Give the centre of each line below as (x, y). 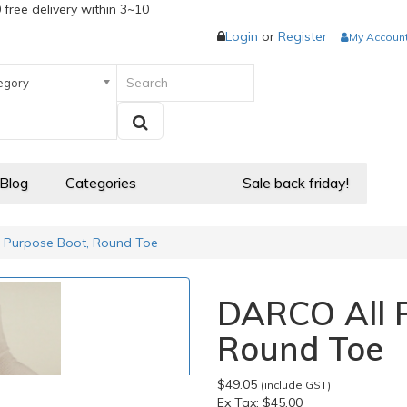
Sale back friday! (296, 183)
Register (303, 36)
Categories (101, 183)
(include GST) (296, 385)
